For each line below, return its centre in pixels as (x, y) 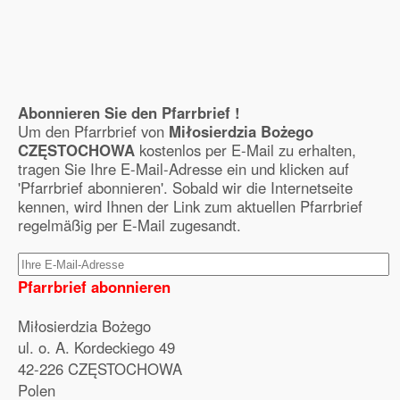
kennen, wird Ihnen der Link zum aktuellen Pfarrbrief (190, 206)
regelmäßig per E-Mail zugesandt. (129, 225)
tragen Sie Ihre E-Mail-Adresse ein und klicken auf (183, 169)
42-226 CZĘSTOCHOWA (100, 369)
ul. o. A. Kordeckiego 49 (96, 347)
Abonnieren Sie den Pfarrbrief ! (129, 112)
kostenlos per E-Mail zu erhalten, (246, 150)
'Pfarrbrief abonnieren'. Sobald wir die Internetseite (185, 187)
